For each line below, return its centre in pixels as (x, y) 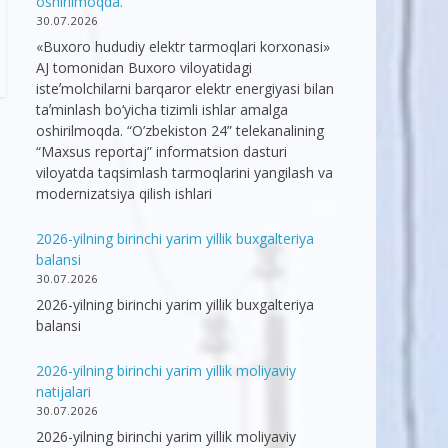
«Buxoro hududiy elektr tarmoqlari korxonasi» (183, 47)
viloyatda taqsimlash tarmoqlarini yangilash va (184, 173)
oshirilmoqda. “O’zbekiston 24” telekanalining (180, 131)
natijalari (63, 392)
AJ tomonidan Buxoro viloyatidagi (144, 68)
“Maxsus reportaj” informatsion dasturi (161, 152)
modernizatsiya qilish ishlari (124, 194)
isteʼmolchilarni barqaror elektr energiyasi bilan (185, 89)
